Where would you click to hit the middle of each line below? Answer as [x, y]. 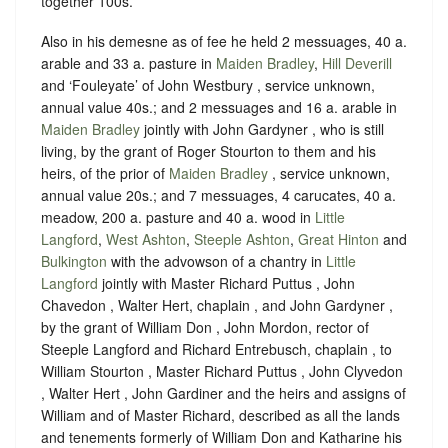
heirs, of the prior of [105, 172]
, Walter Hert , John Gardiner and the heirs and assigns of [223, 392]
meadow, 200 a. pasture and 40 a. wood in [178, 216]
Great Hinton [338, 238]
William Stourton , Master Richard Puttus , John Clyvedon [222, 370]
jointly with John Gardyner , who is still [262, 128]
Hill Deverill [357, 62]
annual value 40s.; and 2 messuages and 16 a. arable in [219, 106]
